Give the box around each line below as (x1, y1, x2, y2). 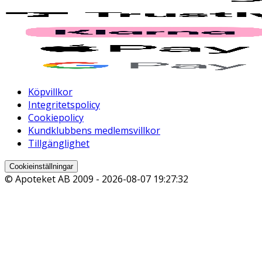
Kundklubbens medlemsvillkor (28, 124, 160, 137)
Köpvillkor (28, 85, 73, 99)
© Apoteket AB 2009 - (5, 173, 102, 186)
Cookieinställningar (9, 162, 73, 171)
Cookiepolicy (28, 111, 84, 125)
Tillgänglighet (28, 137, 89, 150)
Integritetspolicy (28, 98, 100, 112)
